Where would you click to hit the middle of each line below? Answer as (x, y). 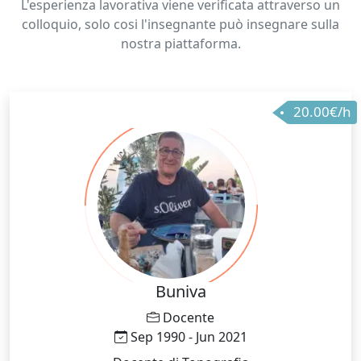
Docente (187, 317)
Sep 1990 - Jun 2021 (187, 336)
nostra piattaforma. (180, 43)
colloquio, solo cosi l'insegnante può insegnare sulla (180, 24)
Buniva (180, 291)
